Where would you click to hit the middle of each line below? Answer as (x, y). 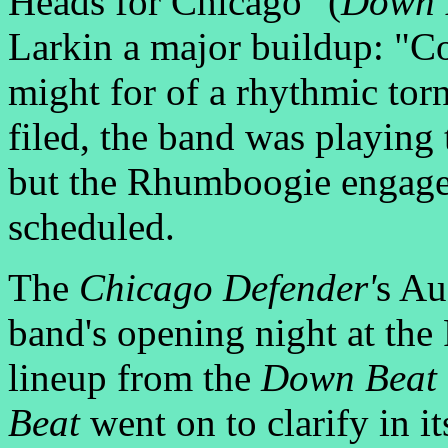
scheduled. (91, 227)
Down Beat (349, 378)
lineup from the (134, 378)
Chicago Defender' (227, 288)
